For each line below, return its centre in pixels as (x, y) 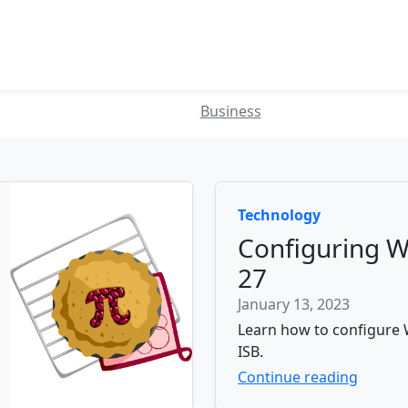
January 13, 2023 (294, 304)
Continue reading (298, 377)
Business (230, 111)
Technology (279, 215)
